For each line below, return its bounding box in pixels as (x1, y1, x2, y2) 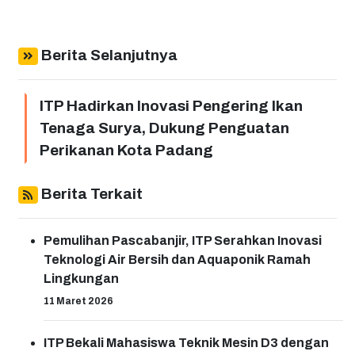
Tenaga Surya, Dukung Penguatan (40, 120, 289, 137)
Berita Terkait (37, 185, 143, 203)
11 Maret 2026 (44, 296, 113, 307)
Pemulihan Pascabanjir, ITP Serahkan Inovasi (44, 234, 322, 248)
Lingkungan (44, 272, 119, 286)
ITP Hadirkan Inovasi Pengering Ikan (40, 97, 303, 115)
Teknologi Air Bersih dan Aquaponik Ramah (44, 253, 311, 267)
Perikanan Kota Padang (40, 142, 213, 159)
